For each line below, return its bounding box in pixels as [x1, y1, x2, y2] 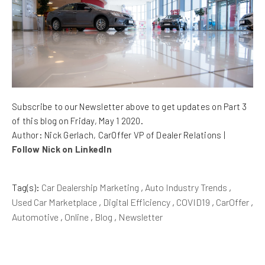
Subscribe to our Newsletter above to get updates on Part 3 [12, 101, 247, 112]
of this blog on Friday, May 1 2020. [12, 115, 143, 127]
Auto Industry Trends [145, 182, 227, 193]
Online [64, 211, 89, 223]
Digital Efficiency [103, 196, 170, 208]
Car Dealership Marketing [41, 182, 139, 193]
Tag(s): [12, 182, 40, 193]
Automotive [12, 211, 59, 223]
